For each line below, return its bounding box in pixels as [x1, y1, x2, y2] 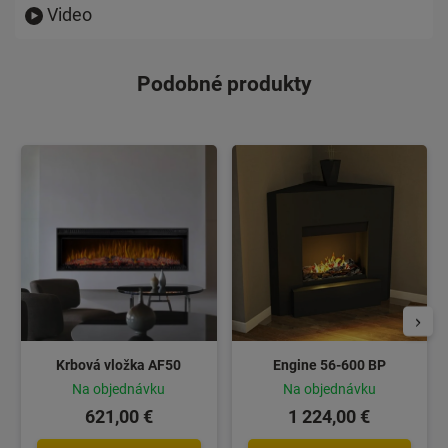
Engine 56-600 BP [272, 356, 386, 373]
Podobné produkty [136, 70, 312, 96]
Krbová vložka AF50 [56, 356, 182, 373]
